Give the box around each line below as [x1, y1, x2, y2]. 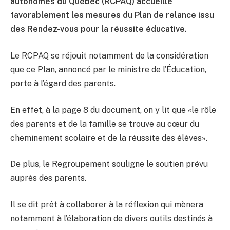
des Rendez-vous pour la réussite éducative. [10, 24, 187, 34]
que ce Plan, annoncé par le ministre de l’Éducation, [10, 64, 206, 74]
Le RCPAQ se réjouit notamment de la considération [10, 50, 208, 61]
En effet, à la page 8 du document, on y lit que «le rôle [10, 105, 216, 115]
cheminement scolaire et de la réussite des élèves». [10, 132, 207, 143]
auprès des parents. [10, 173, 86, 183]
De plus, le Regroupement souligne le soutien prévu [10, 159, 208, 169]
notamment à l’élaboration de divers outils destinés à [10, 213, 213, 223]
